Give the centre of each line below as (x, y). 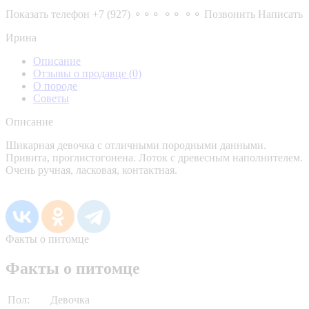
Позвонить (230, 14)
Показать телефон (48, 14)
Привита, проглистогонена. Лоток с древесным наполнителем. (154, 157)
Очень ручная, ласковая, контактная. (91, 170)
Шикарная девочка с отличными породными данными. (136, 145)
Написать (280, 14)
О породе (55, 86)
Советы (51, 98)
